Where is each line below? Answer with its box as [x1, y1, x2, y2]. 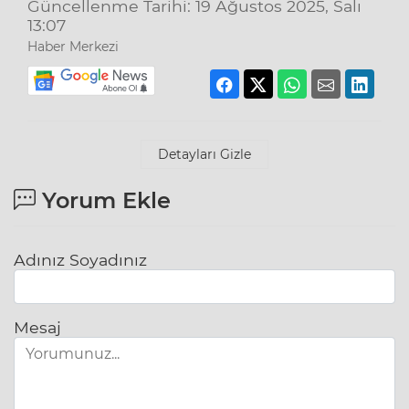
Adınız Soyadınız [14, 249, 147, 269]
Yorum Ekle [36, 186, 171, 214]
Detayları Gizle [158, 145, 251, 163]
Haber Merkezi [27, 38, 119, 56]
